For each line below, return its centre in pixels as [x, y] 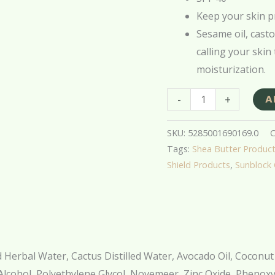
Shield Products [199, 165]
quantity [185, 14]
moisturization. [231, 70]
